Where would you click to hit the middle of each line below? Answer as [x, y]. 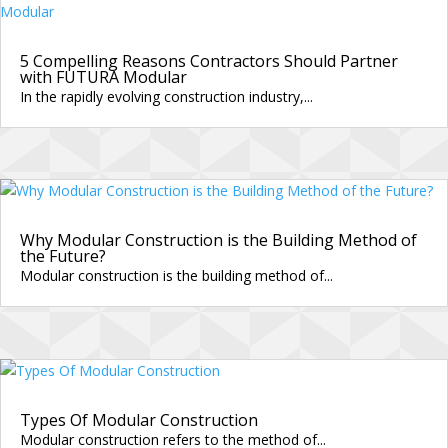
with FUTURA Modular [103, 76]
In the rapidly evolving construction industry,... [166, 96]
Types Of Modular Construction [139, 420]
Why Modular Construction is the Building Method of [218, 240]
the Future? [63, 256]
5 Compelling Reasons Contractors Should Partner [209, 60]
